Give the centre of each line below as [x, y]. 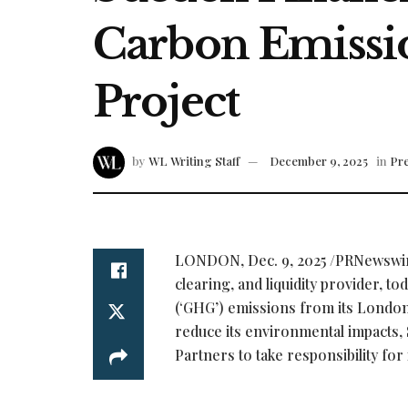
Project [166, 102]
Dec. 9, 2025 [287, 260]
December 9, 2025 [319, 161]
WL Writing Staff [194, 161]
